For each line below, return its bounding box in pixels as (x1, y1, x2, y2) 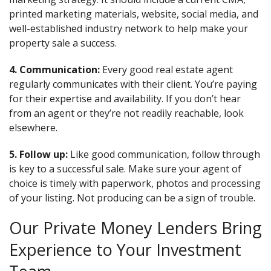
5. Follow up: (9, 147, 68, 161)
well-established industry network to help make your (9, 21, 248, 35)
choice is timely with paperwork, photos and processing (9, 176, 261, 190)
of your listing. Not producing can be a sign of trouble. (9, 191, 255, 204)
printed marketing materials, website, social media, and (9, 7, 258, 21)
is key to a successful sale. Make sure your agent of (9, 162, 241, 175)
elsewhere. (9, 120, 57, 134)
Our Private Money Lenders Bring (9, 216, 262, 239)
